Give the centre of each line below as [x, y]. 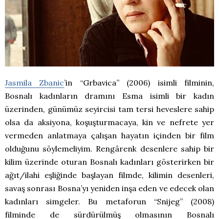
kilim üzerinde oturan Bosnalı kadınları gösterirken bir [109, 162]
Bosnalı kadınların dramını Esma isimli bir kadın [109, 96]
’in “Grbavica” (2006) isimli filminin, [139, 83]
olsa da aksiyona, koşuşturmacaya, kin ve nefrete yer [109, 122]
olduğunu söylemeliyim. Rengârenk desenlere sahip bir [109, 149]
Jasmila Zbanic [35, 83]
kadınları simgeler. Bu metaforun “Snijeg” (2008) [109, 202]
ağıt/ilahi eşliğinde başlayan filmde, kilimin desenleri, [109, 175]
